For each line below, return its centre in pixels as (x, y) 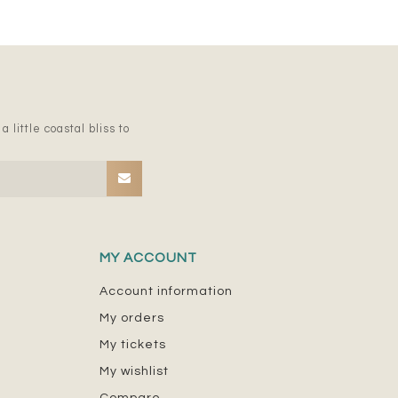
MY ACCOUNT (148, 257)
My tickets (133, 344)
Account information (166, 291)
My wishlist (134, 371)
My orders (132, 318)
